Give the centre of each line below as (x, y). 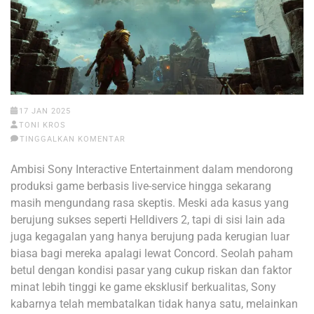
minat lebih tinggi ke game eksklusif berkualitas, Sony (143, 287)
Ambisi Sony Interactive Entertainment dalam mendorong (152, 169)
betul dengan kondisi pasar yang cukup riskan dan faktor (151, 270)
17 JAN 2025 (45, 111)
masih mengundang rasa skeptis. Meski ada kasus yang (150, 203)
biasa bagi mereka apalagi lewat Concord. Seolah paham (152, 253)
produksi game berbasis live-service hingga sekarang (141, 186)
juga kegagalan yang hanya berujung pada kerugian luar (150, 237)
